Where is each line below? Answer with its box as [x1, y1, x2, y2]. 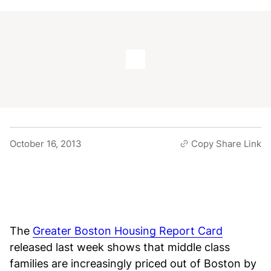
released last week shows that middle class [10, 241, 230, 253]
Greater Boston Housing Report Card [33, 224, 223, 237]
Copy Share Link [191, 138, 261, 149]
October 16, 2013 [10, 138, 82, 149]
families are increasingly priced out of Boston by [10, 257, 256, 270]
